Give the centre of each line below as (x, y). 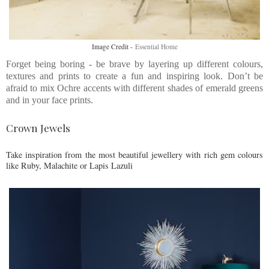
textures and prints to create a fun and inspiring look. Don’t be (134, 76)
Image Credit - (113, 46)
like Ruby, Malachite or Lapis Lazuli (69, 165)
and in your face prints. (50, 100)
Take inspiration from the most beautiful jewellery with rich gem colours (134, 154)
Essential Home (156, 46)
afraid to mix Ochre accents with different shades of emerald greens (134, 88)
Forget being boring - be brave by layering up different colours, (134, 64)
